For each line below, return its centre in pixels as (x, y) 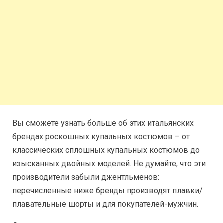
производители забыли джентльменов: (86, 177)
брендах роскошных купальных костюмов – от (101, 137)
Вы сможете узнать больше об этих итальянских (103, 123)
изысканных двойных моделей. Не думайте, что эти (109, 164)
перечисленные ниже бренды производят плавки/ (108, 190)
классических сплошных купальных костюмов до (106, 150)
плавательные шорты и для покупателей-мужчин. (105, 204)
